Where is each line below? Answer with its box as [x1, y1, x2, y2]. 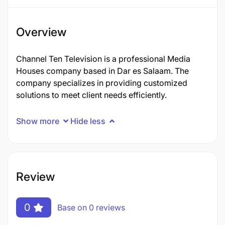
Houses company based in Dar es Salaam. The [16, 66, 189, 76]
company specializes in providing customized [16, 78, 187, 88]
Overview [16, 25, 66, 39]
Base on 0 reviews [57, 202, 125, 212]
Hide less [70, 116, 105, 126]
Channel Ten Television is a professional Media [16, 54, 190, 64]
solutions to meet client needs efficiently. [16, 90, 167, 100]
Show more [16, 116, 59, 126]
